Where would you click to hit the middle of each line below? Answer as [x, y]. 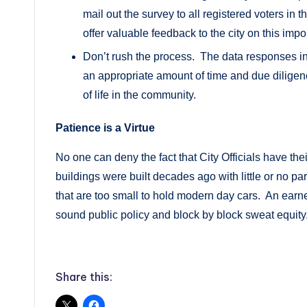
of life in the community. [139, 95]
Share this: [84, 277]
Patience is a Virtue [105, 128]
